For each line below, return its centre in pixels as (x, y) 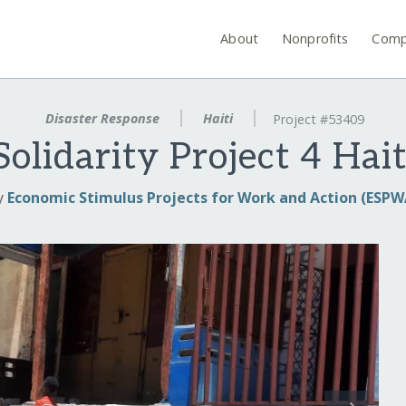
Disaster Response (103, 118)
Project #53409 (318, 120)
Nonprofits (315, 38)
